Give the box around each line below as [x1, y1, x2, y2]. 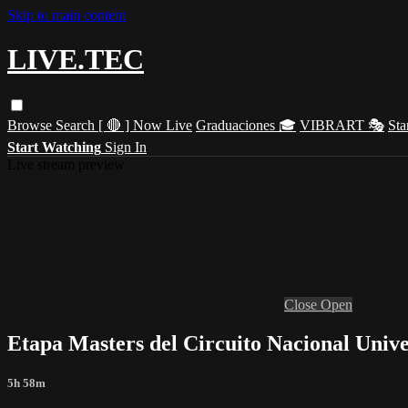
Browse [7, 117, 56, 133]
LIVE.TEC [7, 43, 144, 76]
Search [56, 117, 98, 133]
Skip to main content [7, 7, 126, 23]
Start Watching [7, 138, 101, 155]
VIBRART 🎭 [300, 117, 384, 133]
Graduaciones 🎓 [196, 117, 296, 133]
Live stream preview [7, 156, 125, 172]
